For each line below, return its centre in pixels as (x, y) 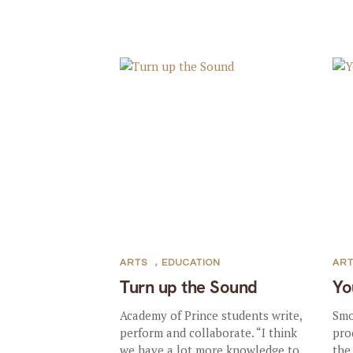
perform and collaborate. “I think (209, 332)
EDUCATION (191, 262)
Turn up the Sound (189, 287)
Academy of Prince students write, (211, 315)
